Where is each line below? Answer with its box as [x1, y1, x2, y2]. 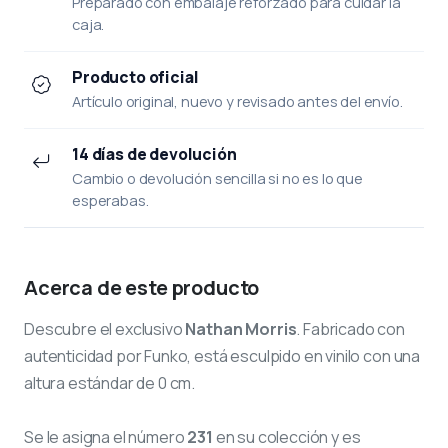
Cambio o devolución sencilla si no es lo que [72, 167, 363, 188]
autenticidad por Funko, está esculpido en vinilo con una [24, 344, 421, 367]
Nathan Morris [185, 317, 297, 340]
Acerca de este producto [24, 273, 260, 301]
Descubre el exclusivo [24, 317, 186, 340]
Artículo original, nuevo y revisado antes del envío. [72, 90, 403, 111]
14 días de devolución [72, 142, 237, 165]
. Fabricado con [296, 317, 406, 340]
